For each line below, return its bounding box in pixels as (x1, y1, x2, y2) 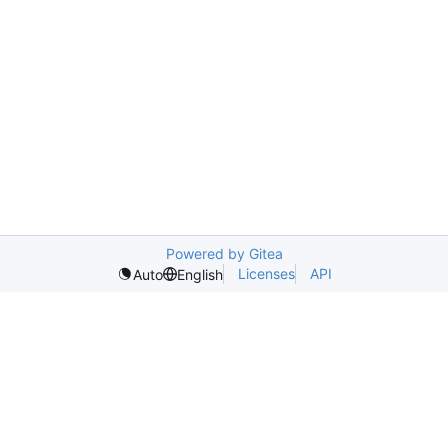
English (176, 265, 223, 283)
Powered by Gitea (165, 245, 283, 262)
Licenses (237, 265, 295, 282)
